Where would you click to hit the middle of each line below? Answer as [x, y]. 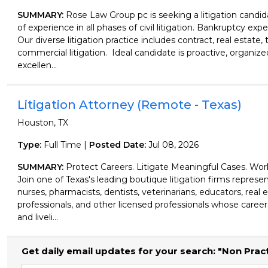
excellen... [37, 65]
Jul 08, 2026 [173, 145]
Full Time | [65, 145]
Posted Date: [118, 145]
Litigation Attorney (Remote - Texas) [129, 105]
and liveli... [37, 217]
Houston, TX [42, 123]
